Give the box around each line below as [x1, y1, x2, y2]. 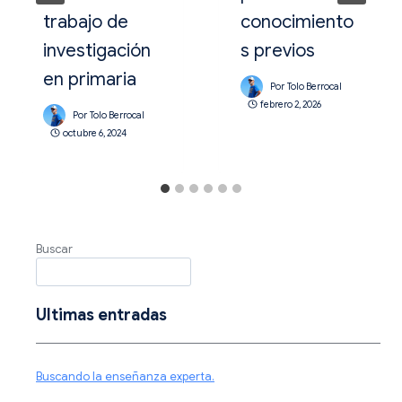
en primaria [43, 68, 136, 92]
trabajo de [43, 11, 128, 34]
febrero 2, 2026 [259, 98, 321, 110]
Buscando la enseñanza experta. [36, 368, 214, 384]
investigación [43, 39, 151, 63]
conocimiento [240, 11, 354, 34]
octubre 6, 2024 [62, 127, 127, 139]
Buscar [36, 241, 73, 258]
